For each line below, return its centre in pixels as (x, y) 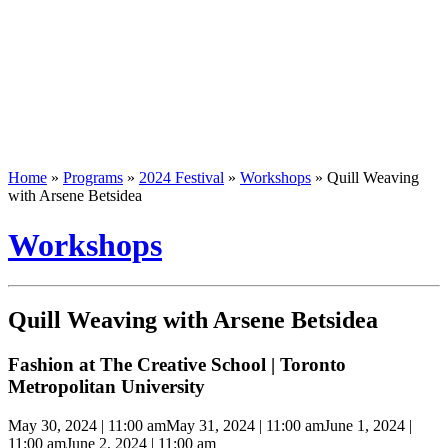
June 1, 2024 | (368, 425)
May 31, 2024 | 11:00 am (245, 425)
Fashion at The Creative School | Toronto (177, 364)
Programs (93, 178)
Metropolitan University (106, 386)
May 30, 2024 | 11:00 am (87, 425)
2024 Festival (181, 178)
